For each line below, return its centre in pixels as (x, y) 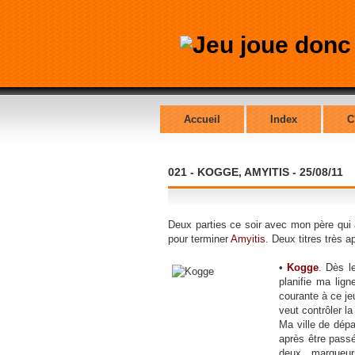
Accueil (202, 119)
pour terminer (199, 239)
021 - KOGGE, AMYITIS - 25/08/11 (256, 172)
